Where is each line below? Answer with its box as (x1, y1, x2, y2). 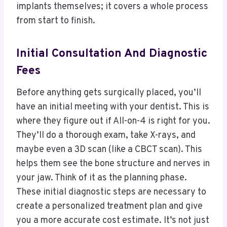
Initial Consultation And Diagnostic (16, 47, 207, 62)
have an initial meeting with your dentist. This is (16, 101, 209, 113)
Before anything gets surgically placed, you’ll (16, 87, 201, 99)
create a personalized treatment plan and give (16, 200, 203, 212)
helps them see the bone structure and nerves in (16, 158, 210, 170)
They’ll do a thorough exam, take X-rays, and (16, 129, 196, 141)
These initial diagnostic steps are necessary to (16, 186, 206, 198)
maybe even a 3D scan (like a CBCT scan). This (16, 143, 202, 156)
